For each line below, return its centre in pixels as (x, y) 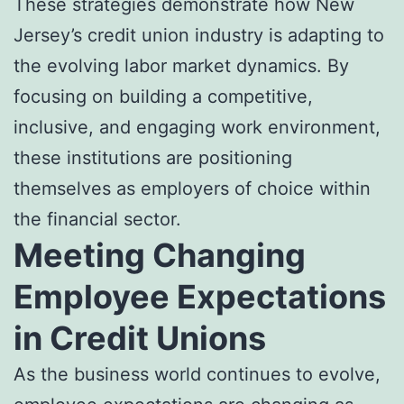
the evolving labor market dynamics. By (181, 65)
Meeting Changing (160, 255)
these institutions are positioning (153, 157)
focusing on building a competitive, (163, 96)
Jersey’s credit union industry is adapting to (199, 35)
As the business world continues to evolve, (197, 374)
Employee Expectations (200, 296)
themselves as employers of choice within (192, 188)
